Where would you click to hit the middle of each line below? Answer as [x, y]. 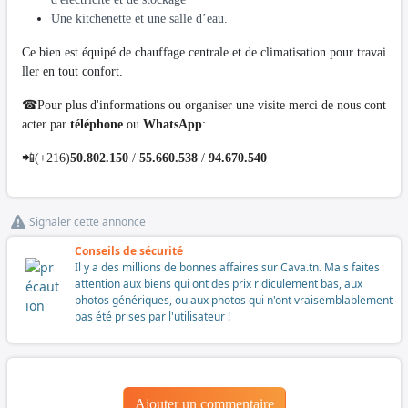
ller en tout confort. [72, 71]
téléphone [97, 124]
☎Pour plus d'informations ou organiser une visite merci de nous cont [204, 105]
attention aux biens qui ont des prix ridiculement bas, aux [219, 283]
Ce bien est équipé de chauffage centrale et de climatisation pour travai [204, 52]
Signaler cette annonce [87, 221]
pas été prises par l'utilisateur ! [153, 316]
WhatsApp [173, 124]
